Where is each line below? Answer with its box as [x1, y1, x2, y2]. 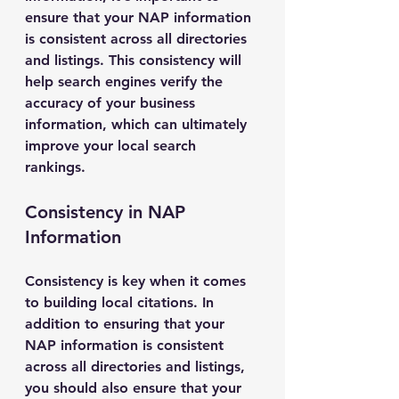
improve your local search [25, 137, 200, 154]
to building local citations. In [25, 294, 218, 311]
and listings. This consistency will [25, 52, 246, 69]
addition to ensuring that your [25, 315, 229, 332]
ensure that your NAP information [25, 9, 256, 26]
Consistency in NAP [25, 201, 191, 223]
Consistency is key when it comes [25, 273, 250, 289]
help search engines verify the [25, 73, 227, 90]
